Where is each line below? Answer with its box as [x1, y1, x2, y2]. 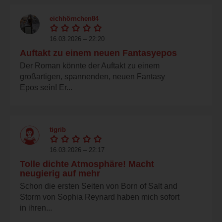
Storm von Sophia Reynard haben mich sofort [20, 192, 179, 201]
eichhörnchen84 [50, 14, 99, 22]
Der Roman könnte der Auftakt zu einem [20, 61, 160, 70]
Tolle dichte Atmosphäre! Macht [20, 159, 154, 169]
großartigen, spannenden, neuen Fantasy [20, 72, 165, 81]
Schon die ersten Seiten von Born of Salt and [20, 181, 177, 190]
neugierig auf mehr [20, 168, 100, 178]
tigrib [50, 125, 66, 133]
